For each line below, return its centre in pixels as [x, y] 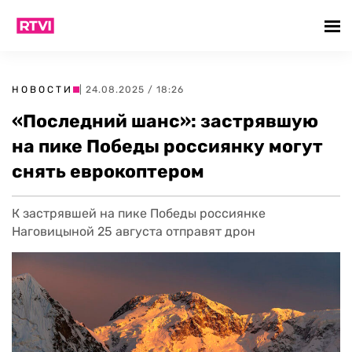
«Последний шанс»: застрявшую [165, 121]
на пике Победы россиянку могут [167, 146]
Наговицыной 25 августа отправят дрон [134, 231]
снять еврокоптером [108, 171]
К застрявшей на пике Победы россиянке [139, 213]
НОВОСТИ [42, 90]
